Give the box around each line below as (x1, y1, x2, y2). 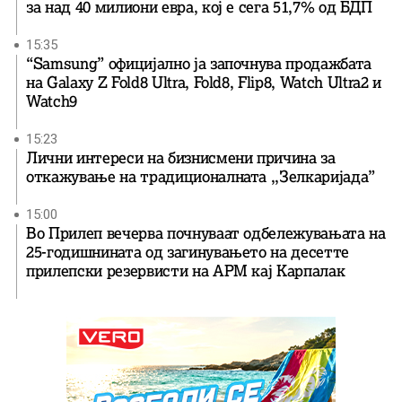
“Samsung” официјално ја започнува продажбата (26, 54, 372, 74)
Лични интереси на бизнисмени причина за (26, 148, 336, 169)
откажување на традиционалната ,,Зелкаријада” (26, 167, 376, 188)
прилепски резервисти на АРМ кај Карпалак (26, 261, 345, 282)
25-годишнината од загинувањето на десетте (26, 242, 350, 263)
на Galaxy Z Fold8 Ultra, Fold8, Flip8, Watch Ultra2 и (26, 73, 381, 93)
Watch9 (26, 92, 77, 112)
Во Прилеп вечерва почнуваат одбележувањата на (26, 223, 386, 244)
